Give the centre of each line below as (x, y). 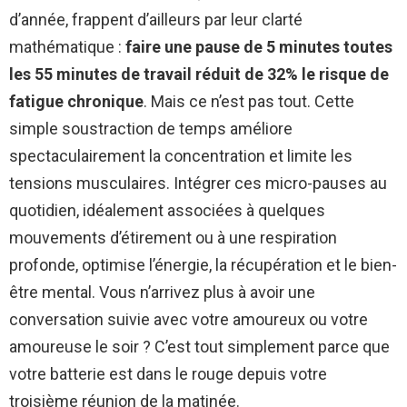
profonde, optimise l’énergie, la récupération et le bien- (203, 265)
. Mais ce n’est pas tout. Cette (249, 102)
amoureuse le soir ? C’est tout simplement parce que (199, 347)
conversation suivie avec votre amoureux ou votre (189, 320)
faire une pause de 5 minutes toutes (259, 47)
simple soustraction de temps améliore (151, 129)
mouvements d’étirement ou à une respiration (173, 238)
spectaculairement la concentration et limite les (181, 156)
